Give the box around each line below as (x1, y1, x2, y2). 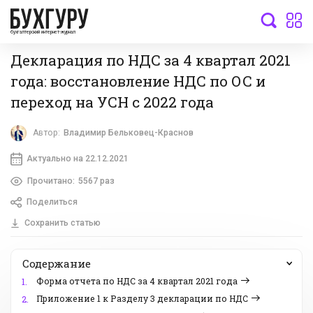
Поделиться (26, 197, 78, 208)
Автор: (33, 128, 61, 138)
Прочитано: (27, 175, 75, 186)
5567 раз (78, 175, 115, 186)
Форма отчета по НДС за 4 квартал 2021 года (36, 275, 238, 287)
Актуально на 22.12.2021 (26, 153, 129, 163)
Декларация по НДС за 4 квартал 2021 (10, 50, 291, 70)
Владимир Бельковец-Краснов (64, 128, 194, 138)
